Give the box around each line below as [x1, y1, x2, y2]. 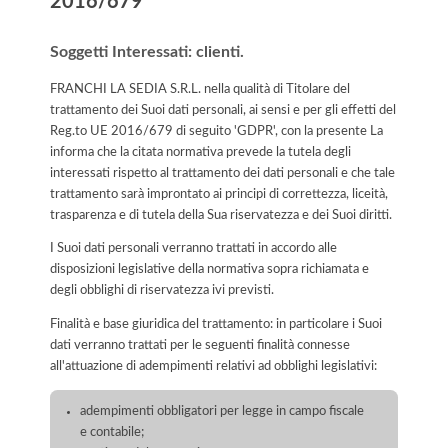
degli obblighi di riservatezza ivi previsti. [50, 284, 274, 297]
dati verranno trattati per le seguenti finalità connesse [50, 338, 350, 351]
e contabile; [80, 425, 145, 438]
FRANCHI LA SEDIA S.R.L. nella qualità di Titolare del [50, 82, 350, 95]
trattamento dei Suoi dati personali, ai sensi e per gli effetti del [50, 103, 396, 116]
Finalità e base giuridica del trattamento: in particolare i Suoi [50, 317, 382, 330]
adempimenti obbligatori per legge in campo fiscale [80, 404, 365, 417]
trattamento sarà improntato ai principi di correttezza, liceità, [50, 187, 388, 200]
